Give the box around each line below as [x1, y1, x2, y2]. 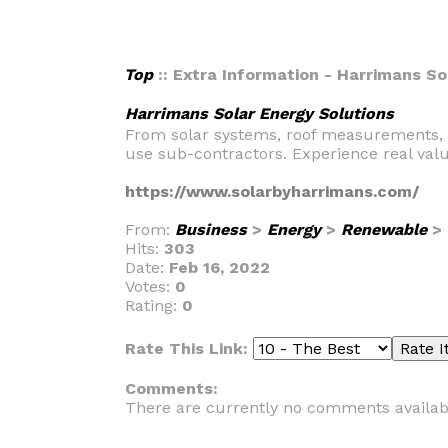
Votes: [125, 277, 175, 296]
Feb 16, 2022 [169, 258, 270, 277]
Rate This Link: [125, 339, 253, 358]
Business [175, 220, 247, 239]
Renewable [341, 220, 427, 239]
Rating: [125, 296, 182, 315]
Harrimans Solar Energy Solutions [125, 104, 394, 123]
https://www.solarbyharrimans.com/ [125, 182, 419, 201]
